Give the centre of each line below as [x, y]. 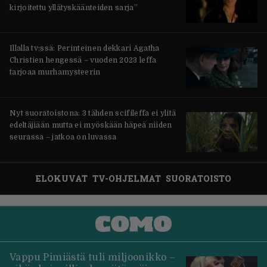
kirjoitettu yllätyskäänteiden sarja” [74, 7]
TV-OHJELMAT [127, 179]
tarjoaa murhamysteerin [55, 72]
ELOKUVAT [62, 179]
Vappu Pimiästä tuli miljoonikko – [93, 257]
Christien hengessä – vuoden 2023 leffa [83, 60]
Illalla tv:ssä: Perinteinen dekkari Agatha [85, 49]
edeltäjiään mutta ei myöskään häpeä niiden [91, 125]
